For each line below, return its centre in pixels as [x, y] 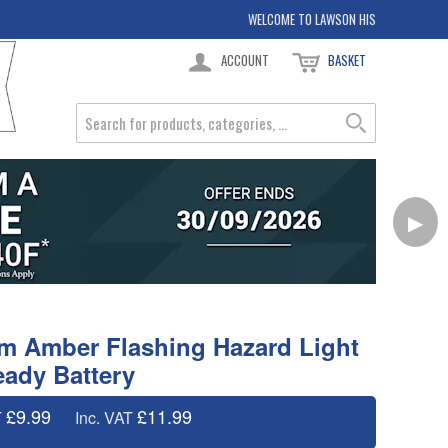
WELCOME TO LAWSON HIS [312, 19]
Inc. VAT [103, 417]
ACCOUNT [245, 60]
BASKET [347, 60]
